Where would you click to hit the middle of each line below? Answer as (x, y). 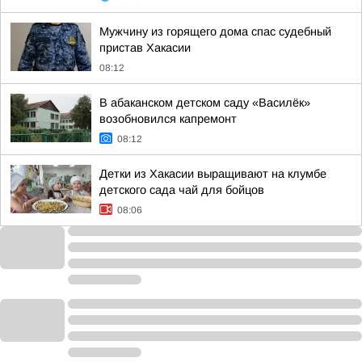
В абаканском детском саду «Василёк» (205, 103)
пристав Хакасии (145, 48)
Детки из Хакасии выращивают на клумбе (213, 174)
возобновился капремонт (168, 119)
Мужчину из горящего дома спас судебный (215, 32)
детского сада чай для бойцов (182, 190)
